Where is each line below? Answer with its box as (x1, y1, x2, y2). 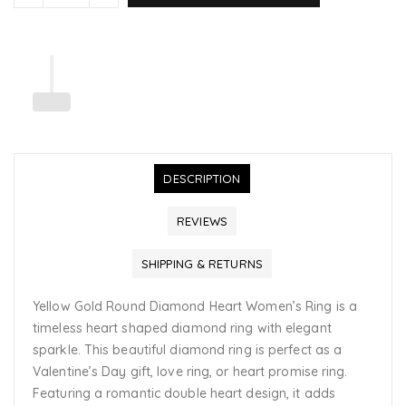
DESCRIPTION (163, 171, 241, 187)
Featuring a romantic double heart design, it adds (33, 385, 335, 402)
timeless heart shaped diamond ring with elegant (33, 320, 332, 337)
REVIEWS (177, 214, 227, 229)
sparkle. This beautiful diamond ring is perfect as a (33, 342, 343, 359)
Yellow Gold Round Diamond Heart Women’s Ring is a (33, 298, 357, 315)
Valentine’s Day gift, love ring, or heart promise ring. (33, 363, 348, 381)
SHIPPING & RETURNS (141, 256, 263, 272)
